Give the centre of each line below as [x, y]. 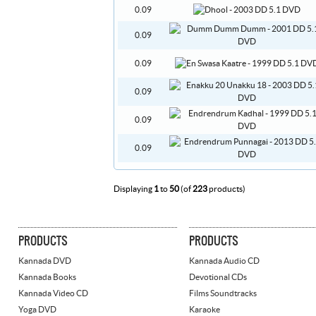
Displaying [134, 189]
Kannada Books [47, 278]
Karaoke [205, 310]
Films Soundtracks [223, 294]
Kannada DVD [45, 261]
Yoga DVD [37, 310]
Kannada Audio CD [224, 261]
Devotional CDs [218, 278]
